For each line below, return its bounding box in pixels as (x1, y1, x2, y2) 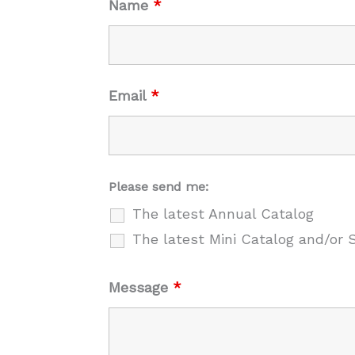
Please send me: (109, 179, 208, 195)
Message (109, 279, 173, 296)
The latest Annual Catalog (132, 205, 314, 223)
